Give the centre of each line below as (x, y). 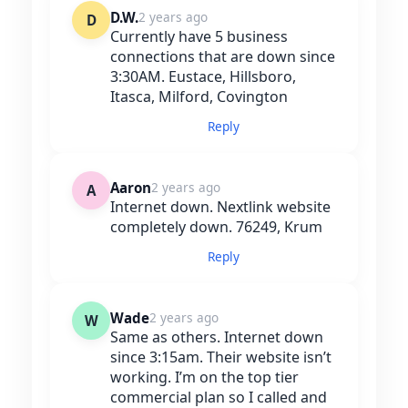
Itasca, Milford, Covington (199, 97)
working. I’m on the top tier (204, 377)
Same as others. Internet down (217, 337)
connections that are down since (223, 57)
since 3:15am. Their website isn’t (221, 357)
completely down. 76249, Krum (216, 227)
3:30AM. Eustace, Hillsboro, (203, 77)
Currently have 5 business (199, 37)
